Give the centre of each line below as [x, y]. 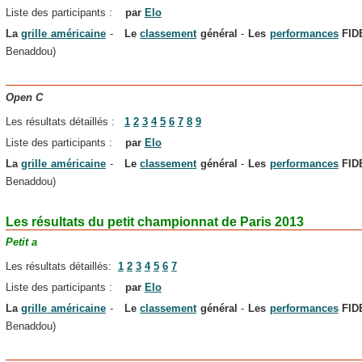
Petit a [21, 242]
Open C [24, 97]
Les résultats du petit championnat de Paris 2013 [154, 221]
